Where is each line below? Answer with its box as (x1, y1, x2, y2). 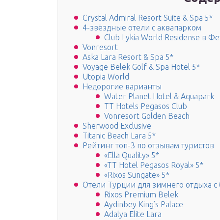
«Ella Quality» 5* (104, 151, 159, 160)
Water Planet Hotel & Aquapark (104, 92, 214, 101)
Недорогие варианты (82, 82, 162, 91)
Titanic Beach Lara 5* (82, 131, 156, 140)
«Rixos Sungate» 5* (104, 170, 169, 180)
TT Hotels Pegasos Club (104, 102, 187, 111)
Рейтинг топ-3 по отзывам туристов (82, 141, 214, 150)
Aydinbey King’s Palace (104, 200, 183, 209)
